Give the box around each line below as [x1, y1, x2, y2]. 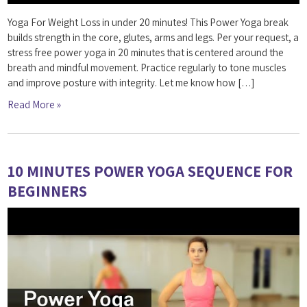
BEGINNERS [8, 181, 88, 201]
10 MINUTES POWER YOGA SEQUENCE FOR [8, 161, 293, 182]
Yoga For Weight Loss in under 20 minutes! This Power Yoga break [8, 16, 289, 29]
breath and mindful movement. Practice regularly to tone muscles [8, 61, 286, 75]
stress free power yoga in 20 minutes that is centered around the [8, 46, 284, 60]
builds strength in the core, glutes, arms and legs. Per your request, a [8, 31, 299, 45]
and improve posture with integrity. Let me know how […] [8, 76, 255, 90]
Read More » [8, 98, 62, 112]
